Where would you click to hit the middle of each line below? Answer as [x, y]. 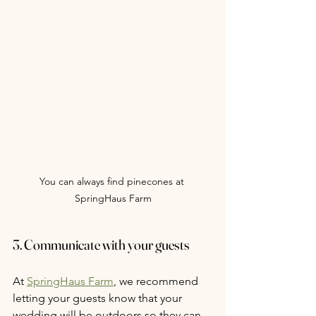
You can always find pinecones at [113, 181]
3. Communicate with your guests [101, 244]
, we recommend [157, 281]
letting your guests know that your [99, 298]
